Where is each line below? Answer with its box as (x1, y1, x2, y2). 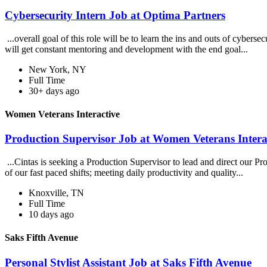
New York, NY (29, 64, 86, 74)
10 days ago (29, 209, 74, 220)
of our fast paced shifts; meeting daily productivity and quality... (5, 167, 246, 178)
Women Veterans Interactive (5, 109, 120, 120)
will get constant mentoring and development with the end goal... (5, 44, 250, 54)
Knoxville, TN (29, 188, 84, 198)
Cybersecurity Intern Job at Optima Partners (5, 9, 225, 22)
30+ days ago (29, 85, 79, 96)
